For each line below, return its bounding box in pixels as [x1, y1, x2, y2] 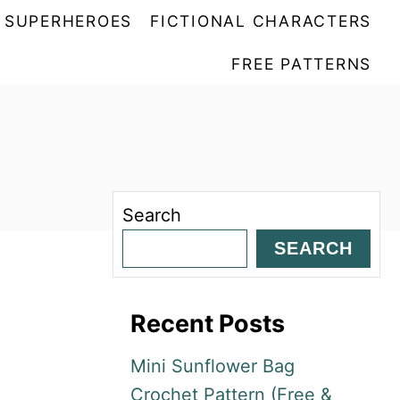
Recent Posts [130, 309, 285, 339]
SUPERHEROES [4, 12, 132, 31]
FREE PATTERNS [231, 54, 371, 73]
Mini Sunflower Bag [130, 355, 295, 378]
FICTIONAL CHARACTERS [150, 12, 371, 31]
